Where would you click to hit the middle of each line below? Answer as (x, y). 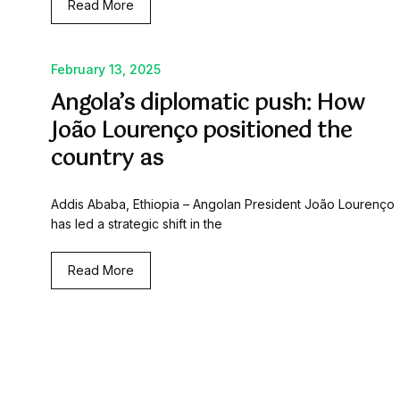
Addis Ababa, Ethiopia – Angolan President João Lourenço (223, 204)
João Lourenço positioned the (201, 132)
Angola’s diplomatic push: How (208, 104)
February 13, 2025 (106, 70)
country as (107, 159)
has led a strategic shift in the (137, 224)
